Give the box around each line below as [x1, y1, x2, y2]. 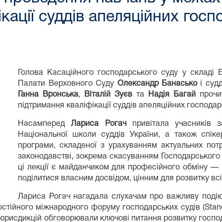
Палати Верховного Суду [18, 80, 117, 87]
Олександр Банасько [117, 80, 198, 87]
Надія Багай [148, 91, 196, 98]
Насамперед [18, 120, 71, 127]
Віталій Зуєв [80, 91, 132, 98]
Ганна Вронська [18, 91, 79, 98]
